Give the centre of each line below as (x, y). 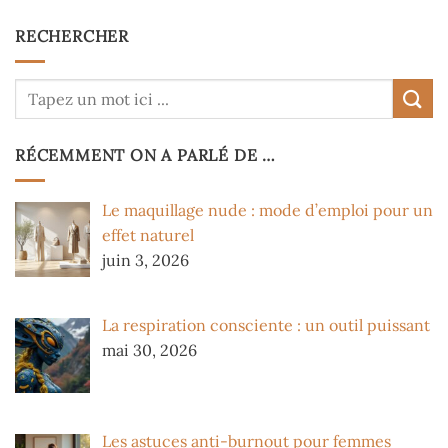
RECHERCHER (72, 36)
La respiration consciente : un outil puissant (266, 325)
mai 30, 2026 (149, 350)
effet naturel (148, 234)
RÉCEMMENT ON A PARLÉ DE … (145, 155)
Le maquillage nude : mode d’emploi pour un (267, 209)
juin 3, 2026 (145, 259)
